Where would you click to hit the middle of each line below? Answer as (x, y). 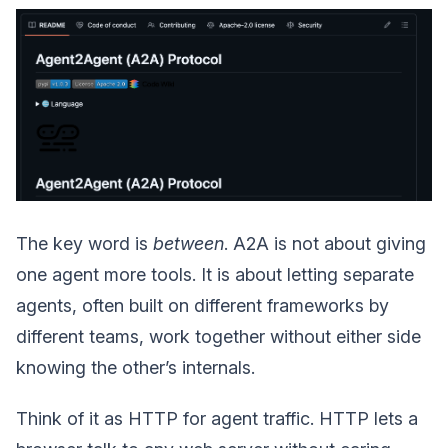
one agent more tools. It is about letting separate (215, 274)
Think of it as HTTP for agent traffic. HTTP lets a (217, 418)
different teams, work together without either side (218, 336)
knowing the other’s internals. (135, 367)
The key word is (84, 243)
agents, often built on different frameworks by (202, 305)
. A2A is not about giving (325, 243)
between (188, 243)
